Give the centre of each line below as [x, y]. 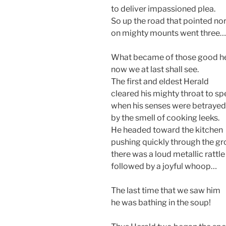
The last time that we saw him [166, 190]
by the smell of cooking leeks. [165, 118]
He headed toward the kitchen [167, 130]
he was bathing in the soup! [161, 202]
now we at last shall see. [155, 69]
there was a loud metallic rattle [168, 154]
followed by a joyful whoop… [164, 166]
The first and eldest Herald [160, 81]
